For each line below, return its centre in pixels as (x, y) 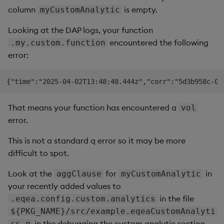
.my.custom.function (58, 43)
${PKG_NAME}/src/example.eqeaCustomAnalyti (113, 211)
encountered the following (158, 43)
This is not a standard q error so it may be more (97, 140)
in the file (176, 198)
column (23, 10)
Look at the (31, 173)
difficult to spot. (38, 153)
